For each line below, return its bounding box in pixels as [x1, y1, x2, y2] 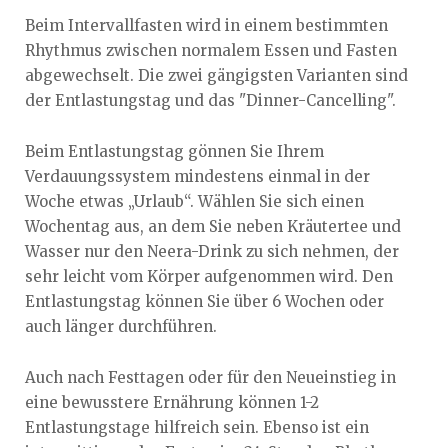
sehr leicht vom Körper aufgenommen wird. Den [25, 267, 393, 287]
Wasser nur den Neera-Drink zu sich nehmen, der [25, 242, 399, 262]
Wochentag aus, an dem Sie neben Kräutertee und [25, 217, 401, 237]
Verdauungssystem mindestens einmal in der [25, 167, 370, 187]
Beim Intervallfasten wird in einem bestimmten [25, 16, 388, 36]
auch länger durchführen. [25, 317, 217, 337]
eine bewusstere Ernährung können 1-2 [25, 393, 319, 413]
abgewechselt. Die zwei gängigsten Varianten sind [25, 66, 408, 86]
